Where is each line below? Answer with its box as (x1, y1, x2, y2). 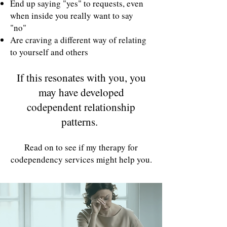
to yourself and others (10, 46, 88, 58)
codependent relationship (27, 100, 135, 114)
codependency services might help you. (10, 154, 152, 165)
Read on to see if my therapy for (24, 141, 138, 153)
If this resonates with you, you (16, 70, 146, 85)
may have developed (38, 85, 124, 99)
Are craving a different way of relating (10, 34, 146, 46)
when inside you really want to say (10, 10, 133, 21)
